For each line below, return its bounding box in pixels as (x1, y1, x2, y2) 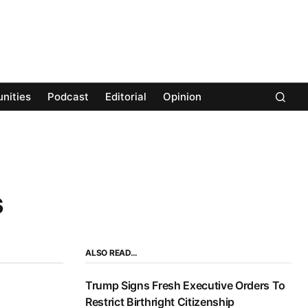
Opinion (163, 90, 201, 104)
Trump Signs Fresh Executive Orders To (85, 278, 286, 293)
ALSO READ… (85, 247, 137, 258)
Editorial (105, 90, 146, 104)
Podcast (47, 90, 89, 104)
